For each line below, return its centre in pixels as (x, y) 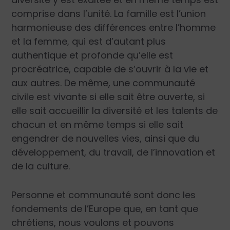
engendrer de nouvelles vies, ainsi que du (106, 138)
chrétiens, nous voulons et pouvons (93, 222)
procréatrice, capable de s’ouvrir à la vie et (110, 69)
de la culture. (41, 166)
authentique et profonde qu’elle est (92, 55)
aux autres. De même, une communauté (103, 83)
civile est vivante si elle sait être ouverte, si (108, 97)
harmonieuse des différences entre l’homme (114, 27)
